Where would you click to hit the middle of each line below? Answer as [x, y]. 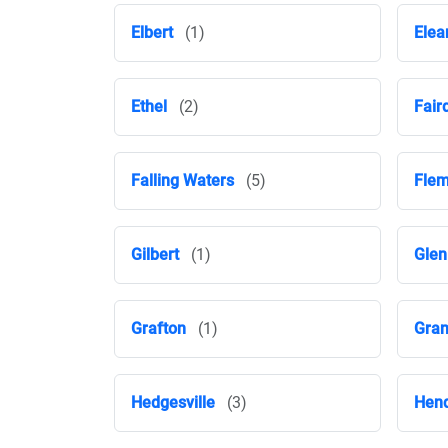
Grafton [158, 328]
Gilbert [155, 254]
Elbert [152, 32]
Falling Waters [182, 180]
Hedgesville [173, 402]
